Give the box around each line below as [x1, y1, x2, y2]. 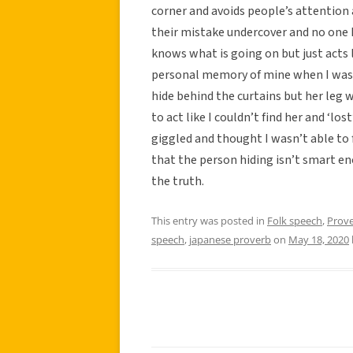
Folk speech [267, 213, 322, 228]
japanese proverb [189, 232, 271, 247]
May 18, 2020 [288, 232, 349, 247]
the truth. [151, 172, 204, 190]
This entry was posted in [151, 213, 267, 228]
